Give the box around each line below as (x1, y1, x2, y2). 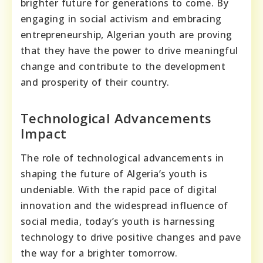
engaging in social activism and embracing (21, 12, 222, 26)
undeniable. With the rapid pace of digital (21, 183, 217, 197)
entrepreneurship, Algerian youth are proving (21, 28, 232, 42)
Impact (21, 124, 67, 143)
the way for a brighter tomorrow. (21, 247, 178, 260)
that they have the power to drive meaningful (21, 44, 238, 58)
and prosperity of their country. (21, 76, 170, 89)
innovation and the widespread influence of (21, 199, 228, 213)
